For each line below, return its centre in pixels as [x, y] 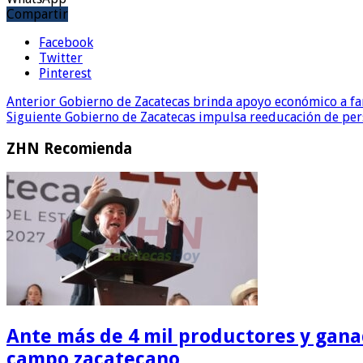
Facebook [66, 42]
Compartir [37, 14]
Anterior [31, 101]
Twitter [61, 58]
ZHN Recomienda [69, 148]
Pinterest [65, 73]
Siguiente [34, 117]
